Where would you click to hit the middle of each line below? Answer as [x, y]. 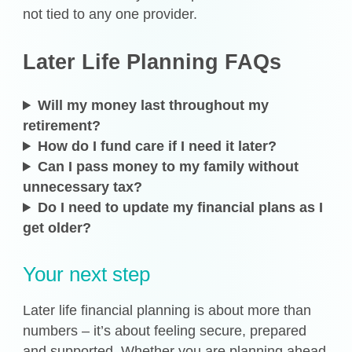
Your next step [87, 275]
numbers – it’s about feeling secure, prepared [165, 330]
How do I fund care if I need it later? [158, 147]
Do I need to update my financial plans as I [181, 208]
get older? [57, 228]
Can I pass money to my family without [169, 167]
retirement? [62, 126]
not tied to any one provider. [110, 14]
